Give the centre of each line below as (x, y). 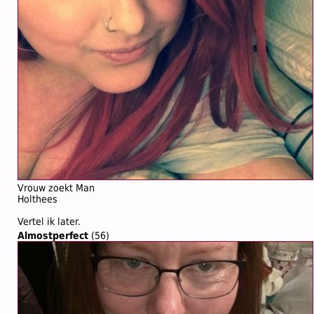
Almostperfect (53, 235)
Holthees (37, 199)
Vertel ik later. (49, 221)
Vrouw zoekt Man (56, 188)
